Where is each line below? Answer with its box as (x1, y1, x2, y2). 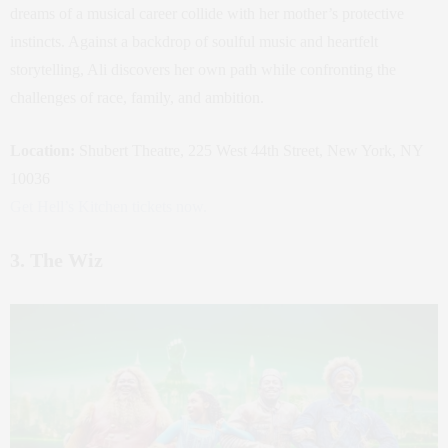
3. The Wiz (10, 249, 103, 271)
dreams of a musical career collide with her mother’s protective (10, 5, 404, 22)
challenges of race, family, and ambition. (10, 89, 264, 106)
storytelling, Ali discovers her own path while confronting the (10, 61, 396, 78)
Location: (10, 142, 75, 159)
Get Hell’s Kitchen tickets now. (10, 198, 207, 215)
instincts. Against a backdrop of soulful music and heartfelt (10, 33, 378, 50)
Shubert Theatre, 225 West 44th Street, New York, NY (75, 142, 423, 159)
